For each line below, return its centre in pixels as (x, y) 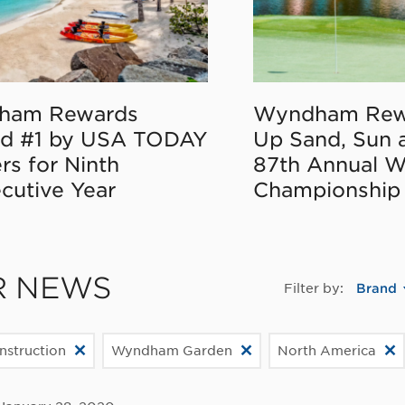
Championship (327, 189)
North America (327, 350)
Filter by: (314, 288)
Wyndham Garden (172, 350)
